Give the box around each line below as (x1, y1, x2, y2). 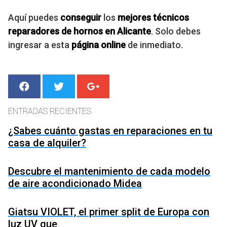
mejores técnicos (118, 12, 189, 23)
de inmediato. (126, 39, 183, 50)
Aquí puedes (8, 12, 60, 23)
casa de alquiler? (8, 137, 86, 149)
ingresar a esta (8, 39, 71, 50)
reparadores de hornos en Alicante (8, 25, 151, 36)
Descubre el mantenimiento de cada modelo (8, 165, 210, 178)
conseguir (60, 12, 101, 23)
